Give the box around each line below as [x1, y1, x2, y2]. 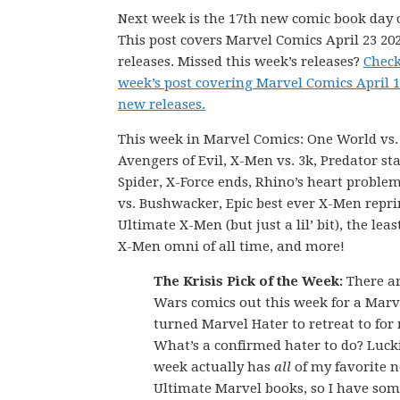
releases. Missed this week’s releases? [118, 54, 363, 70]
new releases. [118, 96, 205, 112]
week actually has [154, 359, 274, 375]
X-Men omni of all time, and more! [118, 238, 345, 254]
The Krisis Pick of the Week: [154, 273, 343, 289]
